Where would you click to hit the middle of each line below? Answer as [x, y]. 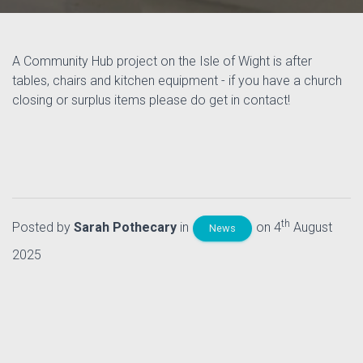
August [311, 228]
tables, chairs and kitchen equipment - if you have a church [177, 81]
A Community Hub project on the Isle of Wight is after [162, 61]
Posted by [43, 228]
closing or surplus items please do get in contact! [151, 100]
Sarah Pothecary [125, 228]
